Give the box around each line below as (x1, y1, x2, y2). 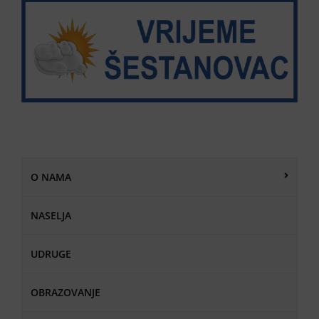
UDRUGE (31, 246, 71, 261)
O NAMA (31, 169, 71, 184)
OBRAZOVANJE (31, 285, 100, 299)
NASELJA (31, 208, 71, 222)
